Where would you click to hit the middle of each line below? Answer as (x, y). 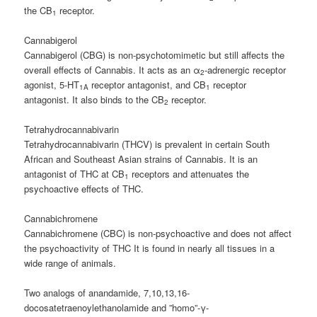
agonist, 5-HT (52, 84)
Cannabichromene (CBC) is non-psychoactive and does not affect (158, 233)
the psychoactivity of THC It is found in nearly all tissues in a (150, 248)
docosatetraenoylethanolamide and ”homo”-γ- (117, 307)
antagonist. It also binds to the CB (94, 99)
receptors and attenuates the (189, 173)
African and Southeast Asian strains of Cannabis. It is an (141, 158)
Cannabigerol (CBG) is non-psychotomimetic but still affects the (155, 54)
